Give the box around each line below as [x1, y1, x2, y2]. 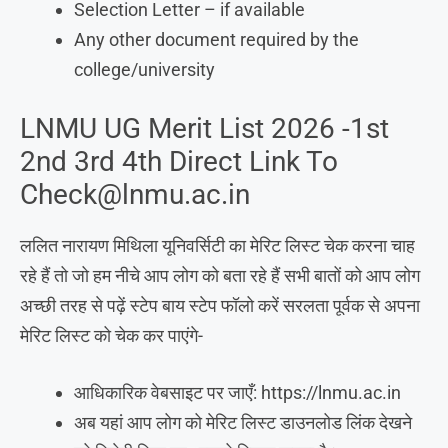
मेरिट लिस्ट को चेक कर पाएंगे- [20, 324, 203, 346]
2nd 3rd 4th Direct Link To [20, 144, 338, 178]
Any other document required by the [74, 28, 359, 50]
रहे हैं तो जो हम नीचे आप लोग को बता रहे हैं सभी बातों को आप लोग [20, 264, 420, 286]
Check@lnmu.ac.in [20, 177, 250, 211]
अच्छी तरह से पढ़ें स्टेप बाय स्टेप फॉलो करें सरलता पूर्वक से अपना [20, 294, 420, 316]
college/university [74, 58, 215, 80]
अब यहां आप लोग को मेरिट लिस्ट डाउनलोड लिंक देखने [74, 411, 412, 433]
